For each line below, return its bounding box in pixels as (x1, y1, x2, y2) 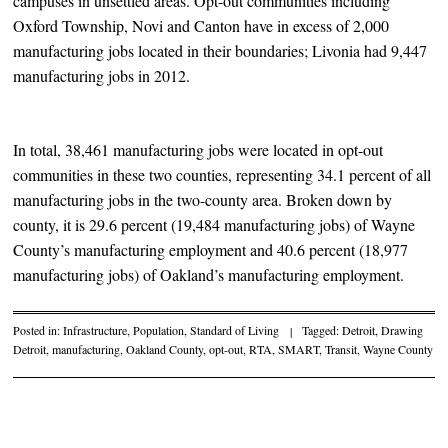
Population (133, 322, 185, 339)
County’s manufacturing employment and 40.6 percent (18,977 (13, 238, 409, 260)
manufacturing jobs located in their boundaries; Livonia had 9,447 (13, 39, 428, 61)
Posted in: (13, 322, 64, 339)
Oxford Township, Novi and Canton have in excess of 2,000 (13, 14, 390, 36)
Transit (325, 341, 358, 358)
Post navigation (13, 416, 250, 445)
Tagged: (302, 322, 343, 339)
